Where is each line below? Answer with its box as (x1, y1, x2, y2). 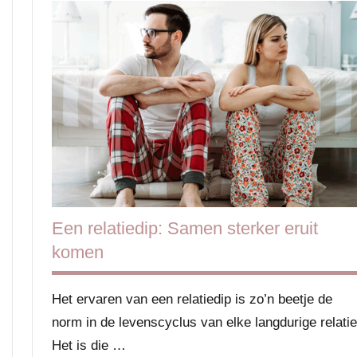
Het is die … (52, 338, 126, 354)
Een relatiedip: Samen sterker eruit (52, 218, 318, 239)
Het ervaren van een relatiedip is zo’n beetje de (52, 292, 332, 308)
